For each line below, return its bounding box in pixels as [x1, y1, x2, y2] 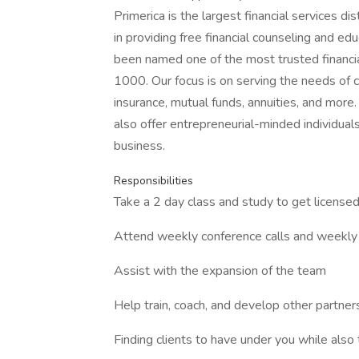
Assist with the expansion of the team [114, 262, 326, 280]
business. [114, 137, 165, 155]
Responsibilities [114, 173, 193, 188]
